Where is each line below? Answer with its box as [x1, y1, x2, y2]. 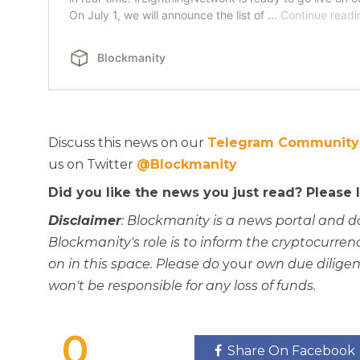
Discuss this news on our [48, 135, 207, 151]
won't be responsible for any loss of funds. [48, 278, 316, 294]
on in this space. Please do [48, 256, 223, 272]
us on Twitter [48, 157, 137, 173]
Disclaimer [48, 213, 121, 229]
